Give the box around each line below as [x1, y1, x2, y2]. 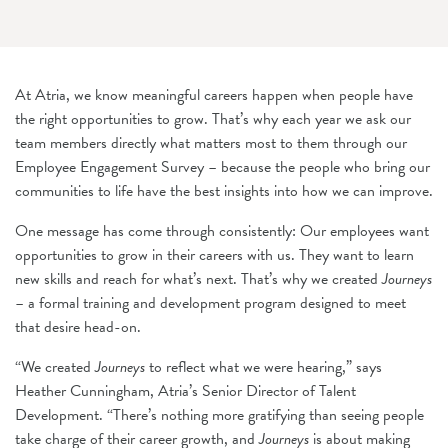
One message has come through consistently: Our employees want [15, 218, 429, 243]
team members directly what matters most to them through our [15, 130, 407, 155]
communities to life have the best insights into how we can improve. [15, 178, 433, 203]
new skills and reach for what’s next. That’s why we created [15, 266, 382, 291]
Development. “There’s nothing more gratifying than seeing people [15, 402, 424, 427]
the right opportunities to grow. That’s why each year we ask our [15, 106, 411, 131]
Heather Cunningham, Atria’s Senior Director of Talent [15, 378, 356, 403]
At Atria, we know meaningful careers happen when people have [15, 82, 413, 107]
